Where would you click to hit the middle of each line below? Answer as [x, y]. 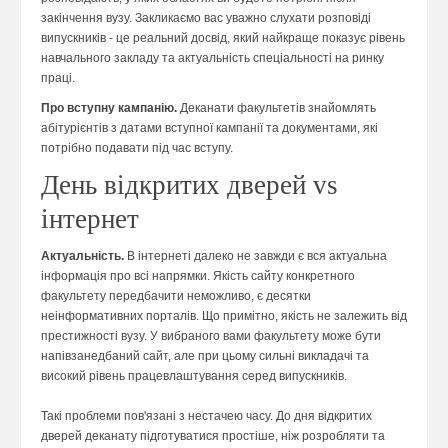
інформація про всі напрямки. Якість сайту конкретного [198, 276]
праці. [58, 78]
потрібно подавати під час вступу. [137, 148]
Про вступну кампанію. [109, 108]
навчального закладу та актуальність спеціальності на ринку [212, 58]
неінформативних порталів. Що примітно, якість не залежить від [224, 316]
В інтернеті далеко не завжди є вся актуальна [255, 256]
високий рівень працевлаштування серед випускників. [194, 376]
